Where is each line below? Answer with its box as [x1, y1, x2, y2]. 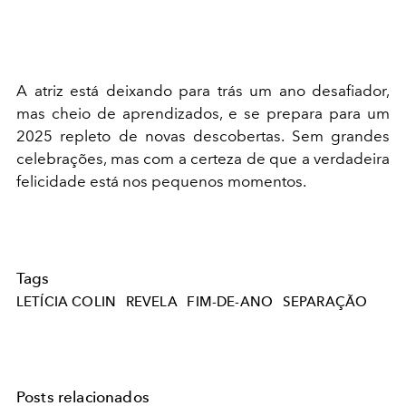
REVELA [125, 293, 178, 310]
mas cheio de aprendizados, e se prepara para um [16, 104, 390, 122]
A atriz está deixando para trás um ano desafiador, [16, 82, 390, 100]
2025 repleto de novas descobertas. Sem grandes [16, 127, 390, 145]
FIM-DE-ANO [187, 293, 274, 310]
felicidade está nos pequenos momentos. [16, 172, 306, 190]
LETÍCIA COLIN [16, 293, 117, 310]
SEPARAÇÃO [282, 293, 368, 310]
